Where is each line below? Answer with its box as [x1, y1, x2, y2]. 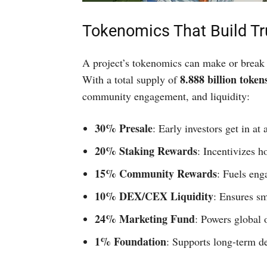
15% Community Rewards [95, 166, 217, 181]
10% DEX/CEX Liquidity [95, 188, 213, 204]
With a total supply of [82, 72, 180, 86]
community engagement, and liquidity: [82, 89, 250, 103]
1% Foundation [95, 234, 166, 249]
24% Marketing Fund [95, 211, 195, 226]
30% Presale [95, 120, 153, 136]
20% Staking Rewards [95, 143, 197, 159]
